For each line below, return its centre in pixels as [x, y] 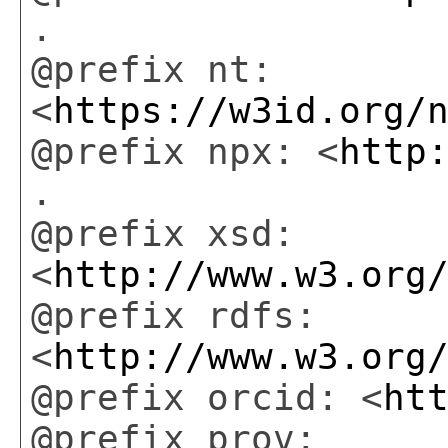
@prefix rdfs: [174, 315]
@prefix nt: [152, 69]
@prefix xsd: [163, 233]
